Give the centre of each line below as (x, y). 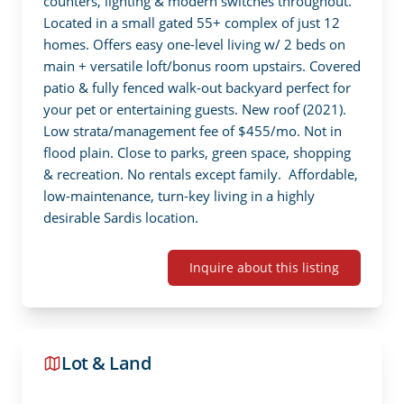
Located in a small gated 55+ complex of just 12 (192, 23)
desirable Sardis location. (121, 218)
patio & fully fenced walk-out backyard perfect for (197, 88)
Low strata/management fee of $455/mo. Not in (193, 131)
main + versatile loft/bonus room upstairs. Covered (202, 66)
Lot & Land (106, 363)
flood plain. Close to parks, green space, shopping (197, 153)
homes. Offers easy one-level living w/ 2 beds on (194, 45)
